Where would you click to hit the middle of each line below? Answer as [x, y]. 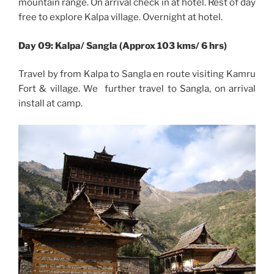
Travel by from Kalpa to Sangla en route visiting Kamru [137, 74]
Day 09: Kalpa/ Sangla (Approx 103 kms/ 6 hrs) [123, 46]
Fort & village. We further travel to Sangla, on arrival [137, 89]
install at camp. [50, 104]
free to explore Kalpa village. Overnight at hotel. [120, 17]
